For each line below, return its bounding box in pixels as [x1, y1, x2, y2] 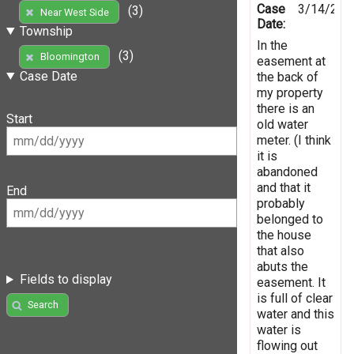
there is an [257, 100, 314, 116]
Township [19, 23, 73, 39]
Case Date [19, 68, 77, 84]
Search [27, 299, 58, 311]
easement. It [257, 274, 326, 290]
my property [257, 85, 323, 100]
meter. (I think [257, 132, 331, 148]
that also [257, 243, 304, 258]
